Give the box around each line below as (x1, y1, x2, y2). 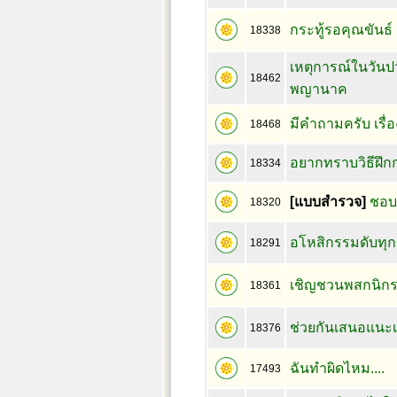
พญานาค (289, 82, 347, 97)
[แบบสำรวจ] (289, 194, 366, 209)
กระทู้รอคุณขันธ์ (289, 22, 393, 37)
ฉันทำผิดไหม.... (289, 361, 385, 376)
